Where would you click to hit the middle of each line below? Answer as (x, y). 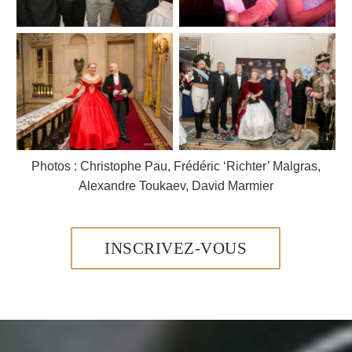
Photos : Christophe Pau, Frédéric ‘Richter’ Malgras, (176, 167)
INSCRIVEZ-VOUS (176, 249)
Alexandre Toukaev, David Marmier (176, 186)
